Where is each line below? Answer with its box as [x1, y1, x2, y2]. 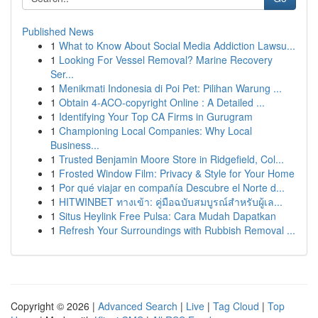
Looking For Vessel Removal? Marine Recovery [59, 53, 273, 67]
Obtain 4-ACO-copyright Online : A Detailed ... [59, 95, 265, 109]
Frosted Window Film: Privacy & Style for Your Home [59, 166, 295, 180]
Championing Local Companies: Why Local [59, 124, 252, 138]
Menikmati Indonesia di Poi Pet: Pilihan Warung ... [59, 81, 282, 95]
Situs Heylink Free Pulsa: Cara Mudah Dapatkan [59, 209, 276, 223]
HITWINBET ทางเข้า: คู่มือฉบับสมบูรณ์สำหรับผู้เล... [59, 194, 283, 209]
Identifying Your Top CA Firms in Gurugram [59, 109, 253, 124]
